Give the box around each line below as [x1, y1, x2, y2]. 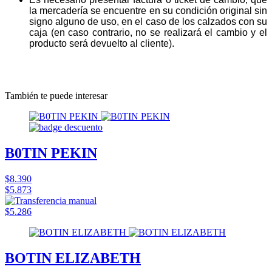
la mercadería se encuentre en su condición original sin [29, 5, 267, 16]
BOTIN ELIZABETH [5, 250, 141, 266]
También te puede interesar [5, 90, 107, 101]
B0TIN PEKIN [5, 144, 97, 161]
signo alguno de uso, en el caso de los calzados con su [29, 16, 267, 27]
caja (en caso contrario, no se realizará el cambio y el [29, 27, 267, 38]
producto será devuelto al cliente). [29, 38, 174, 49]
